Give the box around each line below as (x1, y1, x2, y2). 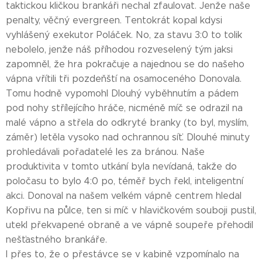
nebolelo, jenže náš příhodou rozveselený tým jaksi (6, 44, 233, 55)
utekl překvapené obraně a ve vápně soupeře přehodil (6, 219, 253, 230)
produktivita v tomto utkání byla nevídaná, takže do (6, 161, 237, 172)
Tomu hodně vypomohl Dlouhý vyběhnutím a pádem (6, 88, 239, 99)
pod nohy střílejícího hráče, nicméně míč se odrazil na (6, 102, 243, 113)
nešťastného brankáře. (6, 234, 107, 245)
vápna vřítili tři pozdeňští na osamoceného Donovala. (6, 73, 242, 84)
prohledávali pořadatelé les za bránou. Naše (6, 146, 205, 157)
